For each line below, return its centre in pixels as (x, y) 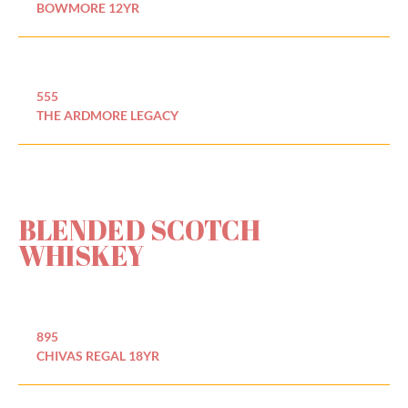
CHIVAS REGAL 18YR (98, 355)
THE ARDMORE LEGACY (107, 116)
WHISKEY (81, 256)
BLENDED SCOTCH (139, 230)
